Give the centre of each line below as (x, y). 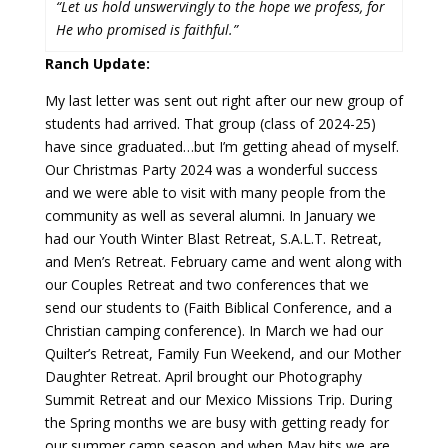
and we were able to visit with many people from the (215, 192)
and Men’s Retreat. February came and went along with (223, 261)
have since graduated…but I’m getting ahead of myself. (221, 146)
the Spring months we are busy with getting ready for (216, 422)
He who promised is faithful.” (146, 29)
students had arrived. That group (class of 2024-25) (210, 123)
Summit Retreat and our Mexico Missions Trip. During (218, 399)
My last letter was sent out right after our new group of (223, 100)
